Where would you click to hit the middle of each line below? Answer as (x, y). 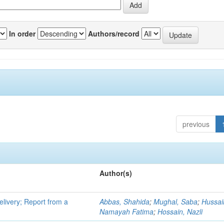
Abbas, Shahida (125, 201)
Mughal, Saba (176, 201)
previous (196, 124)
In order (22, 34)
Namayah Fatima (127, 211)
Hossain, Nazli (180, 211)
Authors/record (114, 34)
